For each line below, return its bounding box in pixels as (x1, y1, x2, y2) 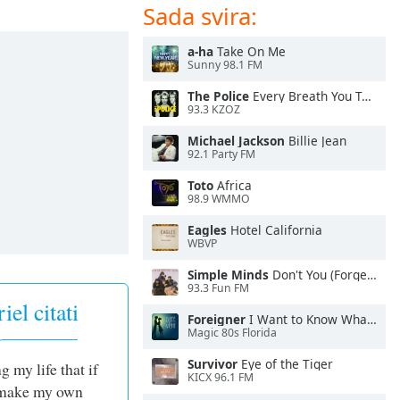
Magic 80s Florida (187, 325, 277, 341)
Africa (213, 177, 252, 194)
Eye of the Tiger (237, 355, 333, 372)
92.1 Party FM (187, 146, 255, 162)
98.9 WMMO (187, 191, 250, 207)
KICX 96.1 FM (187, 370, 254, 386)
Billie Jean (285, 132, 346, 149)
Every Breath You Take (249, 87, 362, 104)
